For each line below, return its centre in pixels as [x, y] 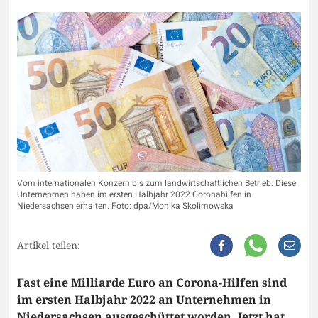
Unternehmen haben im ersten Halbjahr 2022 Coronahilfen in [134, 195]
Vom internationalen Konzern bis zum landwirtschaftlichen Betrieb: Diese [157, 183]
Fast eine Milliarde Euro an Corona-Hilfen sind [152, 283]
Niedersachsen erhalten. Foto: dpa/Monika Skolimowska [125, 206]
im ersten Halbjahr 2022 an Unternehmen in [144, 300]
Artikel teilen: [49, 246]
